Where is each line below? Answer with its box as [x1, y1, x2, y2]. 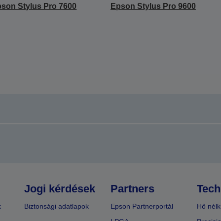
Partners [110, 182, 154, 195]
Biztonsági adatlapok [24, 202, 89, 210]
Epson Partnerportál [110, 202, 173, 210]
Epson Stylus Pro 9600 [110, 1, 196, 10]
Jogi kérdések [24, 182, 96, 195]
